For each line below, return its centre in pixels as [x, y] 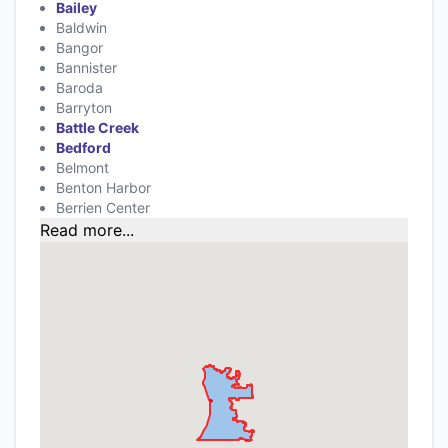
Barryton [84, 108]
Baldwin [81, 28]
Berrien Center [103, 208]
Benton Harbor [103, 188]
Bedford [83, 148]
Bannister [86, 68]
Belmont [82, 168]
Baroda [79, 88]
